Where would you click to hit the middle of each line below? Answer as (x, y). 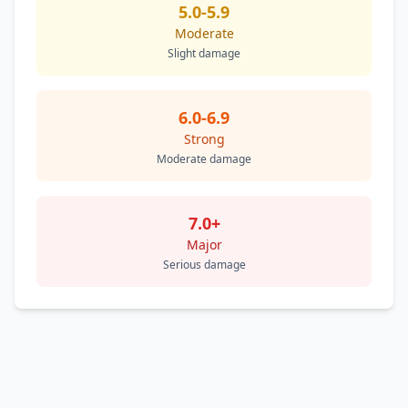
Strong (204, 139)
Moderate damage (204, 159)
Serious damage (204, 265)
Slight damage (204, 53)
